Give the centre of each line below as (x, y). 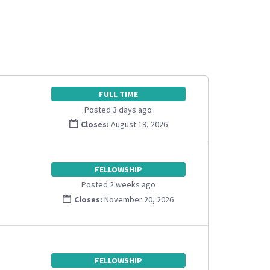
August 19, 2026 (138, 124)
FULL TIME (118, 94)
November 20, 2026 (138, 199)
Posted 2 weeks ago (118, 184)
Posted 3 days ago (118, 109)
